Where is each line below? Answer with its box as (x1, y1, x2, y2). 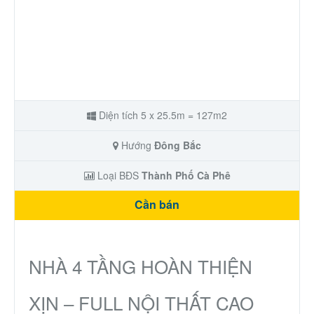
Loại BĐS (94, 168, 142, 182)
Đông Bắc (154, 137, 201, 152)
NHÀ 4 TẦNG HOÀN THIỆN (29, 252, 252, 279)
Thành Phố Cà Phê (141, 168, 231, 182)
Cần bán (135, 196, 179, 212)
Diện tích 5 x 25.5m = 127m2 (96, 107, 227, 122)
